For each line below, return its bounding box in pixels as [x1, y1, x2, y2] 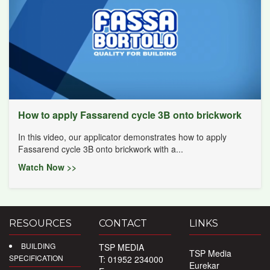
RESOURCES [9, 217, 72, 229]
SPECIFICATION [9, 252, 63, 263]
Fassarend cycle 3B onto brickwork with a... [18, 142, 183, 155]
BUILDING [21, 240, 55, 251]
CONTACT [99, 217, 148, 229]
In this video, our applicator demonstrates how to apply [18, 130, 227, 143]
